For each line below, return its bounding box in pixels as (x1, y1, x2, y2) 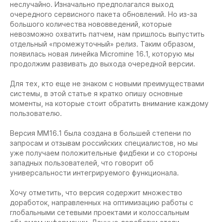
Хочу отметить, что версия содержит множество (10, 188, 182, 197)
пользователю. (10, 109, 62, 117)
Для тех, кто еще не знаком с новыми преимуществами (10, 79, 204, 88)
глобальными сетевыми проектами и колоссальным (10, 208, 189, 217)
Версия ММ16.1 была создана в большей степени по (10, 129, 191, 137)
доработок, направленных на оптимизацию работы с (10, 198, 193, 207)
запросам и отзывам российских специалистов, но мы (10, 139, 198, 147)
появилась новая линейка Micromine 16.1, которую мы (10, 50, 194, 58)
